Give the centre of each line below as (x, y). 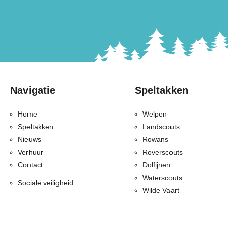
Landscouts (161, 127)
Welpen (155, 114)
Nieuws (30, 139)
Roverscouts (163, 152)
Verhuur (31, 152)
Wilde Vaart (161, 190)
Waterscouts (162, 178)
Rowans (155, 139)
